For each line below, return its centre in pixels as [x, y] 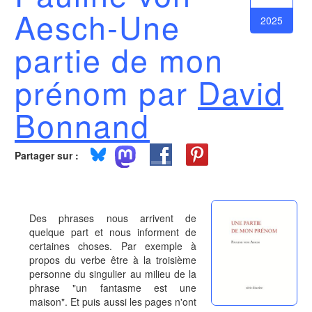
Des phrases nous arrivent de [113, 218]
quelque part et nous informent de [113, 232]
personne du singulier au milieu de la [113, 274]
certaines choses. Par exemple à [113, 246]
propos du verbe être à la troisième [113, 260]
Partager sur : [47, 155]
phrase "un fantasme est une [113, 288]
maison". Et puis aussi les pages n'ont [113, 302]
